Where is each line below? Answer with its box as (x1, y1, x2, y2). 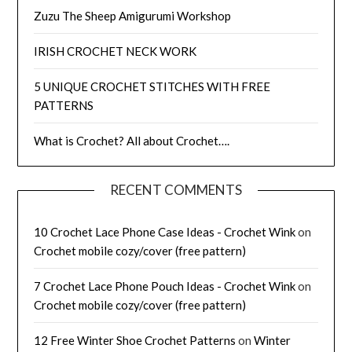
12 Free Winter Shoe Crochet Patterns (34, 333, 236, 348)
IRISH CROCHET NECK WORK (34, 44, 197, 59)
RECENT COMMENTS (110, 181, 242, 199)
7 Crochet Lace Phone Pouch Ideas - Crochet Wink (34, 279, 296, 294)
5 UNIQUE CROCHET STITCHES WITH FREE (34, 79, 271, 94)
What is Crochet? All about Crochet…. (34, 134, 230, 148)
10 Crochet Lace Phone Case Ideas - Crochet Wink (34, 225, 296, 240)
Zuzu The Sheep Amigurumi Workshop (34, 9, 232, 24)
